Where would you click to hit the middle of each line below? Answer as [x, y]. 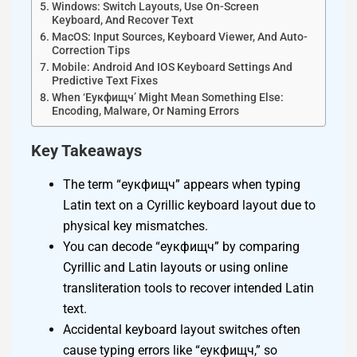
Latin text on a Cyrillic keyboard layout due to [189, 206]
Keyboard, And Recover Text [122, 21]
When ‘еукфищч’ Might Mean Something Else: [167, 98]
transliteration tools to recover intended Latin [188, 288]
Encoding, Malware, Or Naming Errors [145, 112]
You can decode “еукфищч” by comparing [181, 247]
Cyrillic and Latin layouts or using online [175, 268]
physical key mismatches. [135, 226]
